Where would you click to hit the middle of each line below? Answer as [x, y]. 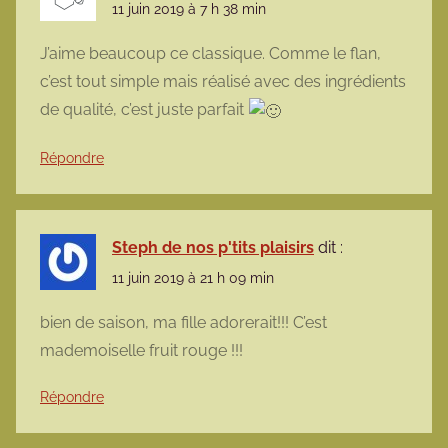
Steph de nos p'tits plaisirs [213, 247]
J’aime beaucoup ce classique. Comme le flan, [210, 54]
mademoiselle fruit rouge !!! [141, 351]
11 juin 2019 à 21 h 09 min [193, 278]
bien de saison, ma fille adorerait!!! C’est [183, 323]
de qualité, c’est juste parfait [144, 110]
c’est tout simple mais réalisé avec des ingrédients [223, 82]
